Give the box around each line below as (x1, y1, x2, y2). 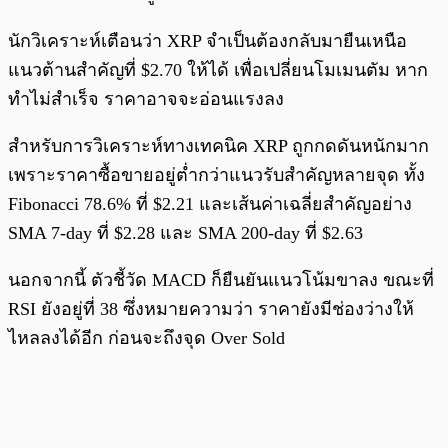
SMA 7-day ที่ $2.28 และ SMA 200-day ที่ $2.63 (8, 223, 368, 244)
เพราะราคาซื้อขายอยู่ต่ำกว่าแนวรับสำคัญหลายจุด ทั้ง (8, 165, 425, 186)
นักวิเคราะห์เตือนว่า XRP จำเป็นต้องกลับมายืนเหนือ (8, 31, 407, 52)
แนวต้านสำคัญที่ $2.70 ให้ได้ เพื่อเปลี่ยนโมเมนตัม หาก (8, 60, 428, 81)
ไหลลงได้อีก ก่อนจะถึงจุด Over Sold (8, 328, 285, 349)
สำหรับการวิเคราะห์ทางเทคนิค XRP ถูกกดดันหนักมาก (8, 136, 429, 157)
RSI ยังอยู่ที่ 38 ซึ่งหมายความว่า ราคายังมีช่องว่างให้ (8, 299, 414, 320)
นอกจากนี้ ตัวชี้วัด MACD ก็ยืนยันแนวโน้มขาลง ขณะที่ (8, 270, 434, 291)
